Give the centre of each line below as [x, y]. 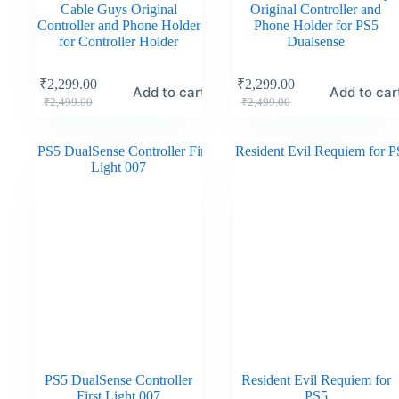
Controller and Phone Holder [118, 25]
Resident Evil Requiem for [316, 380]
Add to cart [169, 92]
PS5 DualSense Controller [119, 380]
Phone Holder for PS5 [316, 25]
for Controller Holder [119, 41]
